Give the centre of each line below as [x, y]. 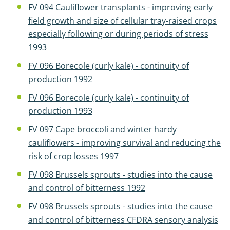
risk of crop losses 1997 [73, 156]
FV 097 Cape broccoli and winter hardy [102, 129]
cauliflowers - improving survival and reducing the [124, 143]
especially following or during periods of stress [118, 34]
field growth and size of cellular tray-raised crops [122, 21]
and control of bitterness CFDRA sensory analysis [123, 220]
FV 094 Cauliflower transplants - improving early [120, 7]
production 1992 [60, 79]
